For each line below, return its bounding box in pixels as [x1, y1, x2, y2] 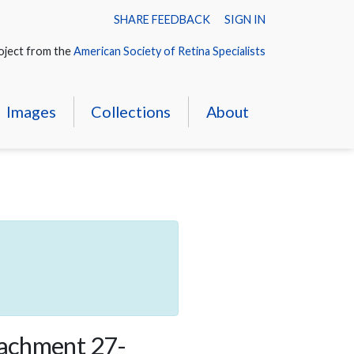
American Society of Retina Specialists [73, 43, 265, 58]
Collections [91, 101, 171, 121]
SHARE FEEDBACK [114, 13, 210, 26]
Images [6, 101, 56, 121]
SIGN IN [224, 13, 265, 26]
